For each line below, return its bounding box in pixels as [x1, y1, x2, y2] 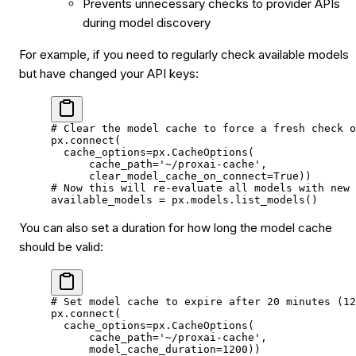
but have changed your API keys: [19, 65, 199, 81]
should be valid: [19, 238, 103, 254]
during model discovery [83, 14, 211, 30]
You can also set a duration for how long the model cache [19, 219, 332, 235]
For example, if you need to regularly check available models [19, 46, 349, 62]
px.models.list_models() [165, 193, 318, 206]
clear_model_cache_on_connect [51, 169, 267, 182]
